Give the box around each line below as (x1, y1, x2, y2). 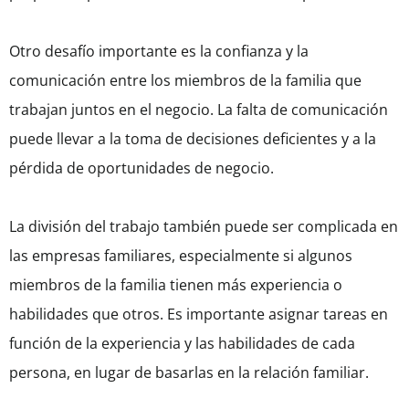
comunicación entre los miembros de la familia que (9, 70, 362, 91)
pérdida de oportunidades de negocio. (9, 158, 274, 179)
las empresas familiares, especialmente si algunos (9, 246, 352, 267)
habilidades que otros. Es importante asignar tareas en (9, 304, 388, 325)
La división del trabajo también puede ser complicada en (9, 216, 398, 237)
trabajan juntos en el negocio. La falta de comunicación (9, 100, 388, 121)
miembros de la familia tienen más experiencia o (9, 275, 342, 296)
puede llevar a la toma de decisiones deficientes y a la (9, 129, 376, 150)
